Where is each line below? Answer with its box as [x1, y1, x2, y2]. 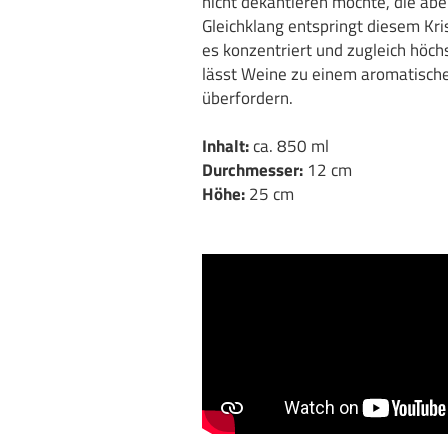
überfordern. [202, 85, 293, 111]
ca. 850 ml [249, 133, 329, 159]
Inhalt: [202, 133, 249, 159]
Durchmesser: [202, 157, 303, 183]
